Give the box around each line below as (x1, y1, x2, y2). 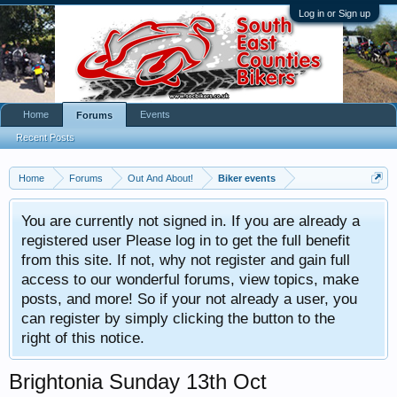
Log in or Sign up (299, 8, 370, 19)
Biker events (218, 173, 276, 183)
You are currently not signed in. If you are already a (21, 212, 360, 230)
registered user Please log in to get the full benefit (21, 231, 350, 249)
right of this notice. (21, 329, 144, 346)
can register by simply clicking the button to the (21, 309, 335, 327)
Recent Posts (16, 132, 74, 143)
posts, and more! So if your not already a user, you (21, 290, 357, 307)
